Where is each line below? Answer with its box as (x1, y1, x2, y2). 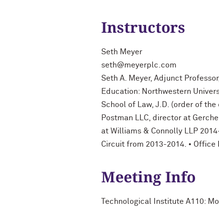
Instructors (101, 17, 185, 37)
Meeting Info (101, 167, 196, 187)
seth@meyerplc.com (101, 61, 176, 69)
